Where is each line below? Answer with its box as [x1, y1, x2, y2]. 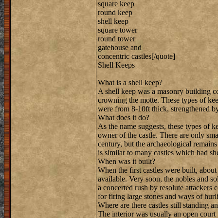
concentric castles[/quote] [98, 52, 175, 60]
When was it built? [98, 157, 155, 165]
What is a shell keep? [98, 78, 163, 87]
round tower [98, 35, 135, 43]
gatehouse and [98, 43, 142, 52]
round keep [98, 8, 132, 17]
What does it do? [98, 113, 149, 122]
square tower [98, 26, 137, 34]
